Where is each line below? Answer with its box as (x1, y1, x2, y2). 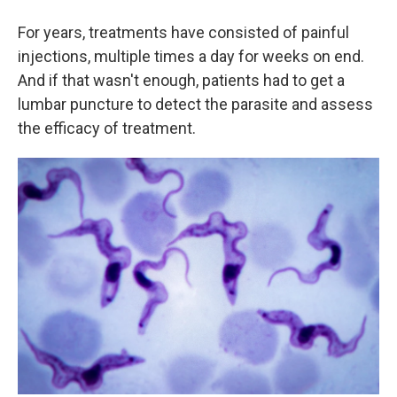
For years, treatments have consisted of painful (18, 22, 349, 42)
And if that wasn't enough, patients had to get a (18, 70, 345, 90)
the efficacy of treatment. (18, 118, 196, 137)
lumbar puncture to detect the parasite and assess (18, 94, 373, 113)
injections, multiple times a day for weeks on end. (18, 46, 364, 66)
